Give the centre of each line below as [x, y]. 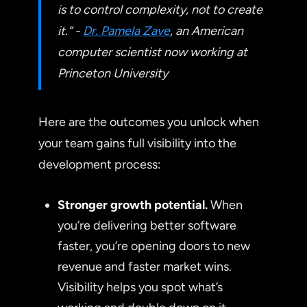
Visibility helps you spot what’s [140, 287]
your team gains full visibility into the [137, 143]
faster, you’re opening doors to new [154, 246]
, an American [207, 30]
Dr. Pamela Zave [126, 30]
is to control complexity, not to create [160, 9]
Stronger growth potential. [133, 205]
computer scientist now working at [152, 52]
